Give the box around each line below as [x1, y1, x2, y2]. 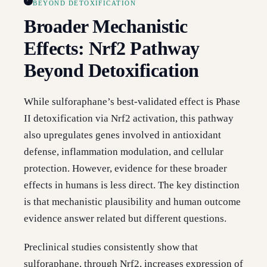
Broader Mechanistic [24, 15, 188, 38]
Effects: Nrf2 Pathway [24, 38, 200, 60]
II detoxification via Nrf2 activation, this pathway [24, 113, 234, 125]
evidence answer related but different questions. [24, 213, 226, 225]
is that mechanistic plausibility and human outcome [24, 196, 241, 208]
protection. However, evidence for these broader [24, 163, 227, 175]
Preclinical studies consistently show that [24, 241, 198, 253]
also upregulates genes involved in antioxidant [24, 129, 221, 141]
